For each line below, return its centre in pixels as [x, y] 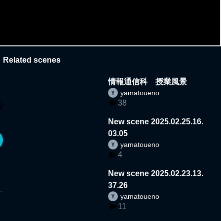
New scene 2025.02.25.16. [156, 121]
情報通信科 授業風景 [148, 81]
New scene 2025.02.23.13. [156, 173]
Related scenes [32, 60]
